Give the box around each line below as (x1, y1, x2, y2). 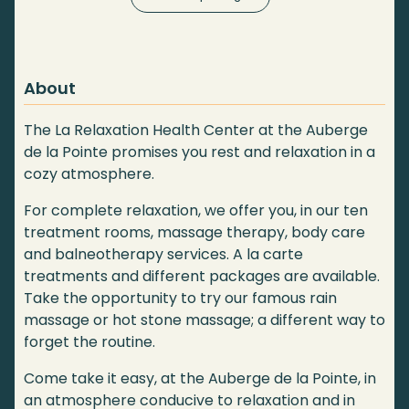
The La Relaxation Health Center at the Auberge (24, 120, 368, 142)
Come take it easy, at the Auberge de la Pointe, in (24, 368, 376, 390)
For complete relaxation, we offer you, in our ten (24, 200, 368, 222)
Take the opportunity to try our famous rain (24, 288, 337, 309)
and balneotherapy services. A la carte (24, 244, 303, 266)
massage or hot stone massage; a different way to (24, 309, 385, 331)
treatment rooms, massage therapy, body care (24, 222, 365, 244)
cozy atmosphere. (24, 163, 154, 185)
